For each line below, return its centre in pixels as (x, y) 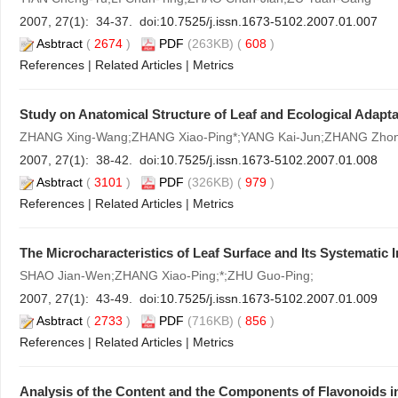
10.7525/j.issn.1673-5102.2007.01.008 (269, 160)
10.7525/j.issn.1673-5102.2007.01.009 (269, 298)
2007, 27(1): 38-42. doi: (90, 160)
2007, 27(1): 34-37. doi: (90, 21)
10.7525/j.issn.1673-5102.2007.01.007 (269, 21)
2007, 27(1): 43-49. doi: (90, 298)
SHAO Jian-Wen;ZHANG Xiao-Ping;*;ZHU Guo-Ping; (167, 275)
